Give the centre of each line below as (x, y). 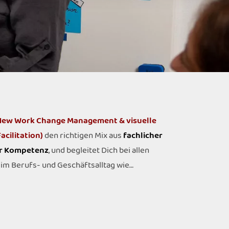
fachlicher (143, 136)
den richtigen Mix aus (83, 136)
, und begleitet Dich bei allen (99, 151)
